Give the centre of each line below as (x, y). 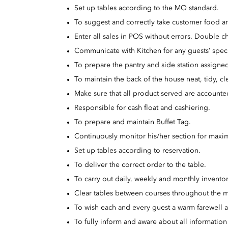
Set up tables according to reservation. (137, 151)
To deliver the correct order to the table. (140, 165)
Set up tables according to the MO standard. (147, 8)
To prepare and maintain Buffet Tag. (133, 122)
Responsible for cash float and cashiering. (142, 108)
